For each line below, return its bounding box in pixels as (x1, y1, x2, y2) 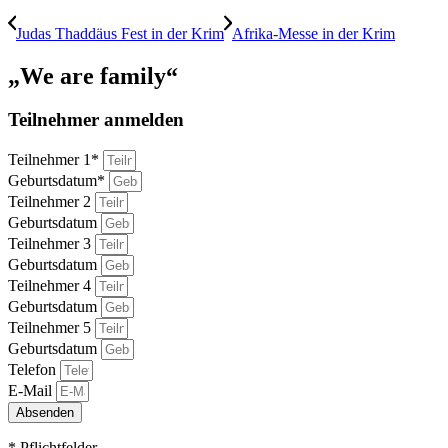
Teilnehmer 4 (8, 277, 95, 295)
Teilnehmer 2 (8, 193, 95, 211)
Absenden (16, 405, 74, 421)
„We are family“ (8, 62, 178, 89)
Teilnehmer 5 (8, 319, 95, 337)
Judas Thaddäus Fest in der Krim (16, 24, 224, 42)
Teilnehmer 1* (8, 151, 103, 169)
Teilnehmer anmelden (8, 109, 184, 131)
